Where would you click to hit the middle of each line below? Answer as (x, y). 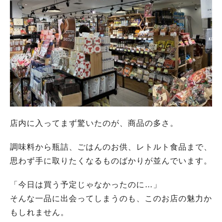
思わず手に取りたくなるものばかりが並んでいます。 (111, 161)
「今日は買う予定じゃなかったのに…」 (86, 185)
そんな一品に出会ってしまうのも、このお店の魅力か (111, 198)
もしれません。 (39, 212)
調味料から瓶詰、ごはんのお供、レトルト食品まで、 (111, 147)
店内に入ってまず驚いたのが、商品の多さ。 (94, 123)
